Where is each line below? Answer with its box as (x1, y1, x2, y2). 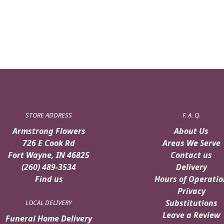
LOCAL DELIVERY (25, 198, 72, 207)
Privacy (177, 185, 205, 197)
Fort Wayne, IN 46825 (8, 149, 89, 161)
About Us (174, 125, 208, 137)
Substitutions (165, 197, 217, 209)
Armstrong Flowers (12, 125, 85, 137)
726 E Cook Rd (22, 137, 75, 149)
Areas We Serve (162, 137, 220, 149)
